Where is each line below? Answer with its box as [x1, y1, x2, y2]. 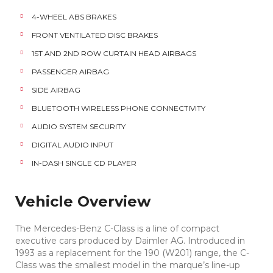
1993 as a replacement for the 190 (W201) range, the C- [15, 247, 249, 258]
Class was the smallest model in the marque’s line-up [15, 260, 240, 271]
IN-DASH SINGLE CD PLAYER [32, 158, 136, 168]
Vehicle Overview [15, 193, 151, 210]
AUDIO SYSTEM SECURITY [32, 122, 126, 131]
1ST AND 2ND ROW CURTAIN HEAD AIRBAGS [32, 49, 196, 58]
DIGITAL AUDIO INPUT [32, 140, 113, 149]
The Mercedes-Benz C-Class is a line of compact [15, 223, 219, 234]
